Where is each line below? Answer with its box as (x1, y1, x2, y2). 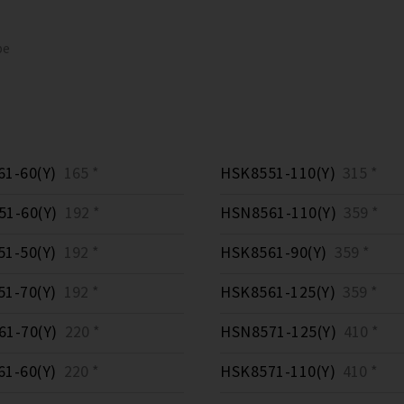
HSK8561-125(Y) (220, 281, 335, 303)
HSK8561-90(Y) (220, 242, 327, 263)
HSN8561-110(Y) (220, 202, 336, 224)
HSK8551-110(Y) (220, 162, 335, 184)
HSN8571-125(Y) (220, 321, 336, 343)
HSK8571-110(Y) (220, 361, 335, 382)
